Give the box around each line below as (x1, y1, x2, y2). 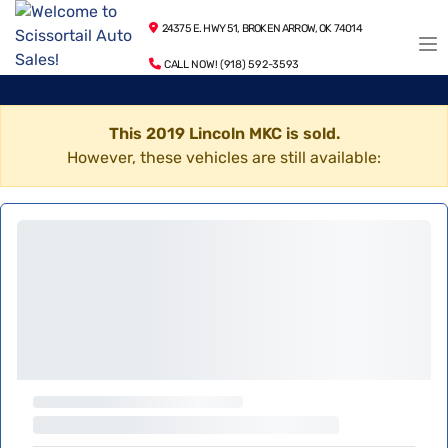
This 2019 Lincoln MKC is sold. (108, 124, 340, 143)
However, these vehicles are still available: (67, 148, 381, 167)
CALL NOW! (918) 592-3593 (161, 58, 300, 71)
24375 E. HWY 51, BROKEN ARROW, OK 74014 (157, 22, 362, 35)
